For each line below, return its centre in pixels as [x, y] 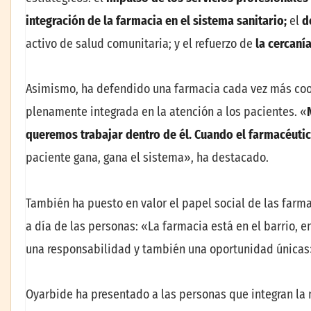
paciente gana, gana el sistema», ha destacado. [147, 158]
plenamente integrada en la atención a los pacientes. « [166, 112]
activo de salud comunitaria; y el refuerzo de [141, 43]
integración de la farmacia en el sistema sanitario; [158, 20]
